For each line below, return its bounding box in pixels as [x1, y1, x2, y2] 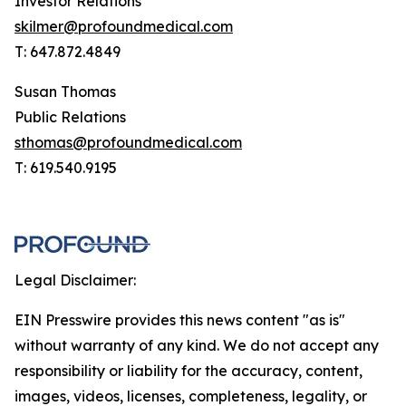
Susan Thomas [14, 82, 116, 101]
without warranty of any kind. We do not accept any [14, 336, 379, 354]
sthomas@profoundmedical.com [14, 133, 242, 151]
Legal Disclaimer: [14, 271, 136, 289]
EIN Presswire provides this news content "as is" [14, 311, 345, 329]
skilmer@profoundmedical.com [14, 17, 233, 35]
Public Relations [14, 108, 126, 126]
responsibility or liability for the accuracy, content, [14, 362, 362, 380]
